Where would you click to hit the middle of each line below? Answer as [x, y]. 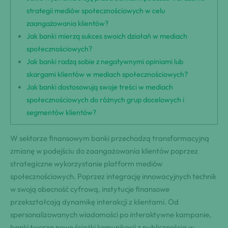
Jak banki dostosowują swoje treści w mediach [100, 87]
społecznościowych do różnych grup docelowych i [106, 100]
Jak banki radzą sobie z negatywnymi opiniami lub [105, 62]
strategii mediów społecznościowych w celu [96, 11]
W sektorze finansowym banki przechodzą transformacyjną [110, 138]
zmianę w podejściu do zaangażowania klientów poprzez [104, 151]
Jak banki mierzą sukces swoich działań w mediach [107, 36]
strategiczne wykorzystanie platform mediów [86, 164]
